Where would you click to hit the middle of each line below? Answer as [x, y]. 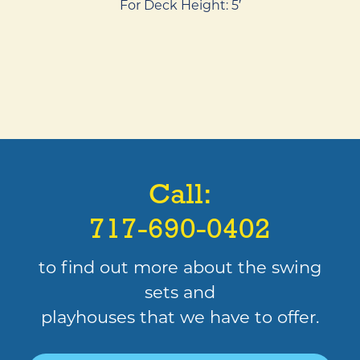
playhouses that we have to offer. [180, 317]
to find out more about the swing [180, 267]
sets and [180, 292]
